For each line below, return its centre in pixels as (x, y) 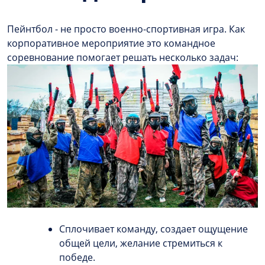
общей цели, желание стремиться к (141, 243)
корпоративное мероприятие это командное (111, 43)
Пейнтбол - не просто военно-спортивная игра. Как (126, 29)
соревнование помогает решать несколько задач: (123, 58)
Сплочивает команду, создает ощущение (153, 229)
